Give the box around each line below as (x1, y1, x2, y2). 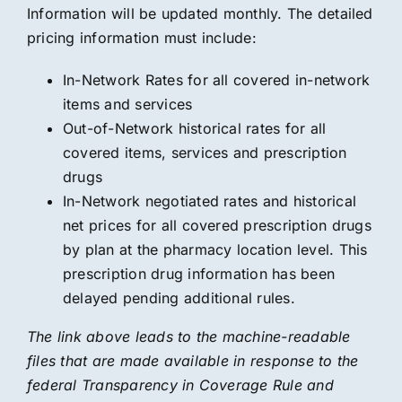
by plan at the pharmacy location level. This (62, 240, 368, 258)
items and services (62, 95, 193, 113)
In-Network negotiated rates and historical (62, 192, 357, 210)
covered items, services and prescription (62, 144, 347, 162)
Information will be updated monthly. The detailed (26, 4, 373, 22)
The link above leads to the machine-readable (26, 328, 351, 345)
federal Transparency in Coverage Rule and (26, 376, 334, 394)
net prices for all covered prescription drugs (62, 216, 371, 234)
